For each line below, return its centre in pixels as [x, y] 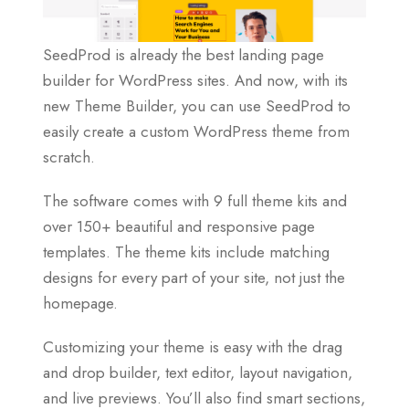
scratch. [69, 157]
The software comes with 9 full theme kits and [195, 201]
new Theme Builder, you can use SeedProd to [197, 106]
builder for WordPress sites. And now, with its [195, 81]
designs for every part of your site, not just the [194, 278]
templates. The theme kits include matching [186, 252]
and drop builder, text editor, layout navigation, [198, 373]
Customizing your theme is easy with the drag [193, 347]
